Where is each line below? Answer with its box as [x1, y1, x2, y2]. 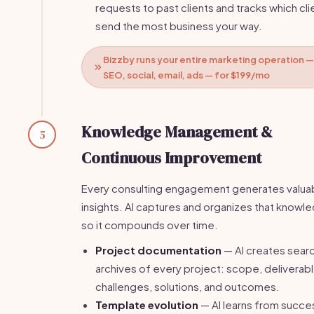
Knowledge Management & [81, 121, 273, 142]
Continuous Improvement [81, 147, 261, 168]
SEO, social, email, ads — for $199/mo [103, 69, 270, 81]
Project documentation [95, 243, 221, 257]
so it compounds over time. [81, 218, 218, 231]
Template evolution [95, 298, 198, 311]
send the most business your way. [95, 19, 262, 32]
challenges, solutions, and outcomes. [95, 280, 280, 293]
